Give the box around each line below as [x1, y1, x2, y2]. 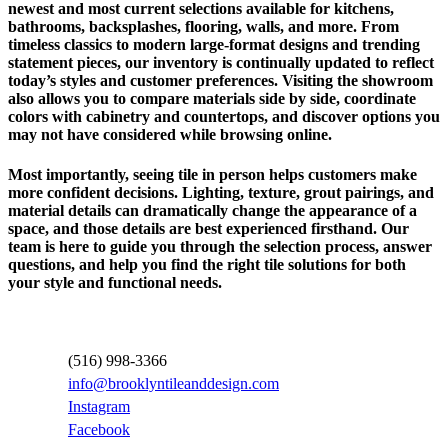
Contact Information [8, 312, 148, 330]
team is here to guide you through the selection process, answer [8, 237, 432, 255]
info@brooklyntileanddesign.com [68, 375, 279, 393]
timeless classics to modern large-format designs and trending [8, 36, 420, 54]
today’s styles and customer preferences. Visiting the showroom [8, 72, 433, 90]
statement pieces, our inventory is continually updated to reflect [8, 54, 434, 72]
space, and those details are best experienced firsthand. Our [8, 219, 409, 237]
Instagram [68, 398, 130, 416]
